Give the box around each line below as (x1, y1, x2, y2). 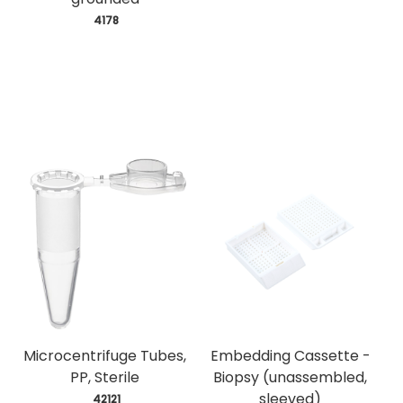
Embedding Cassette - (210, 345, 371, 367)
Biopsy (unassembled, (213, 367, 368, 389)
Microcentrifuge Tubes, (23, 345, 187, 367)
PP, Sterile (70, 367, 140, 389)
